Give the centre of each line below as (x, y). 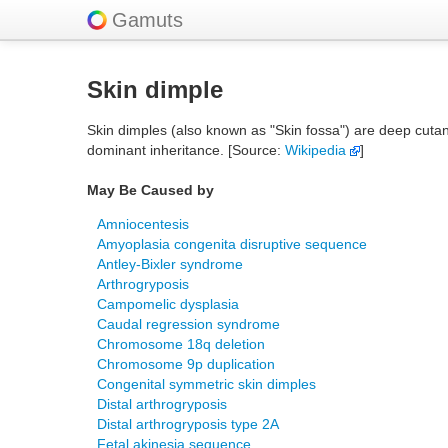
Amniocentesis (143, 224)
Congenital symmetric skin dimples (206, 384)
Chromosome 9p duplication (186, 364)
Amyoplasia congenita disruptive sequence (232, 244)
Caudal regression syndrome (188, 324)
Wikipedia (317, 150)
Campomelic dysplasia (168, 304)
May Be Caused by (150, 190)
